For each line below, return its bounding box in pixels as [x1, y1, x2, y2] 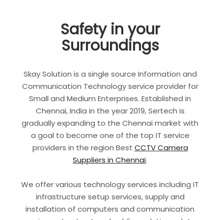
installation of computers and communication [26, 204, 194, 215]
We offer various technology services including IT [21, 179, 199, 190]
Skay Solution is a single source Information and [23, 68, 197, 79]
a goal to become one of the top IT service [30, 130, 190, 140]
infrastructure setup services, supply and [35, 192, 185, 202]
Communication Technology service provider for [22, 81, 198, 91]
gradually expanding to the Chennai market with [22, 117, 198, 128]
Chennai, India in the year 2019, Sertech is [35, 105, 185, 116]
